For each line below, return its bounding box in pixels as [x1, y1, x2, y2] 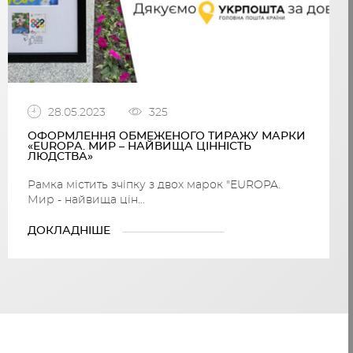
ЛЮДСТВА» [27, 151, 93, 163]
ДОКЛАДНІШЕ [27, 225, 110, 237]
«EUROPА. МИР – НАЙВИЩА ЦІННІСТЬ [27, 141, 251, 153]
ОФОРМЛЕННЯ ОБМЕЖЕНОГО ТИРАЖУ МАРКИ [27, 131, 306, 143]
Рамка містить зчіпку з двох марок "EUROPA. [27, 180, 281, 191]
